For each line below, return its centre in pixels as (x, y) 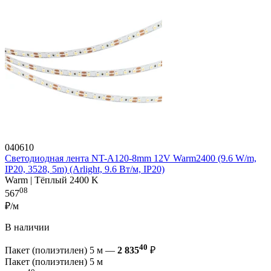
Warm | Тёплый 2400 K (52, 180)
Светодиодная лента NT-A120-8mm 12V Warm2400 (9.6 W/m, (131, 158)
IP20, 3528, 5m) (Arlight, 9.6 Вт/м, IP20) (85, 169)
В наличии (27, 227)
